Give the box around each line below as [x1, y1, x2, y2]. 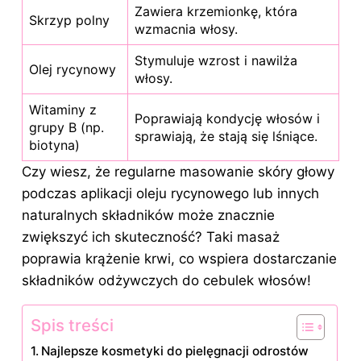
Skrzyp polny [29, 11, 110, 28]
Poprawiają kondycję [135, 110, 266, 127]
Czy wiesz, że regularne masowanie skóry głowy [22, 163, 334, 180]
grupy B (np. [29, 118, 104, 135]
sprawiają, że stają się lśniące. [135, 127, 317, 144]
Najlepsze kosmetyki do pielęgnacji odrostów [41, 342, 309, 359]
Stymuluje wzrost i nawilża [135, 52, 297, 68]
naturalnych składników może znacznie [22, 206, 275, 223]
